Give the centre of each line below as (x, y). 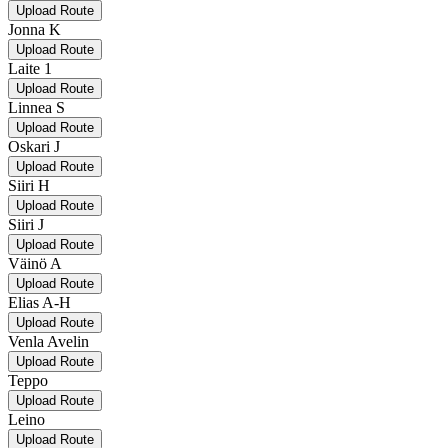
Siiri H (29, 185)
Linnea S (36, 107)
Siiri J (26, 224)
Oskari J (34, 146)
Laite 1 (30, 68)
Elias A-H (39, 302)
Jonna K (34, 29)
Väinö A (35, 263)
